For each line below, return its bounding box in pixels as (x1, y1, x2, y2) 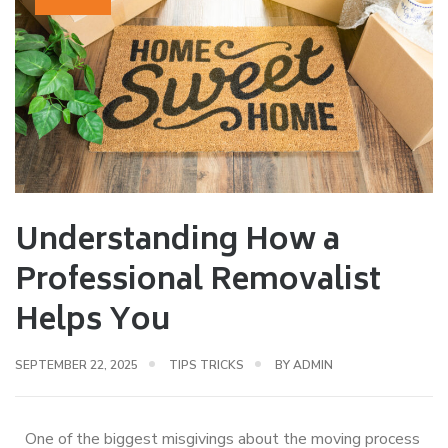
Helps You (15, 295, 171, 349)
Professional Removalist (15, 255, 381, 309)
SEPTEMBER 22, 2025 (15, 356, 138, 373)
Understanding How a (15, 215, 340, 269)
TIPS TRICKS (169, 356, 244, 373)
